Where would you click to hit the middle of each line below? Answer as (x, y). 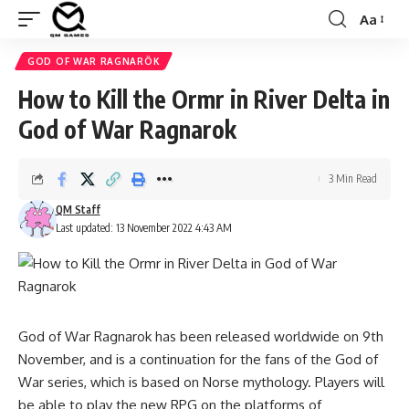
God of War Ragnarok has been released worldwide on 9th (201, 336)
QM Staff (78, 210)
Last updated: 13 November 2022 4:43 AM (143, 228)
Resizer (381, 52)
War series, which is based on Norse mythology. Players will (201, 382)
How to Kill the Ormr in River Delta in (204, 99)
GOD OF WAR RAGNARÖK (94, 61)
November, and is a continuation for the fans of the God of (198, 359)
